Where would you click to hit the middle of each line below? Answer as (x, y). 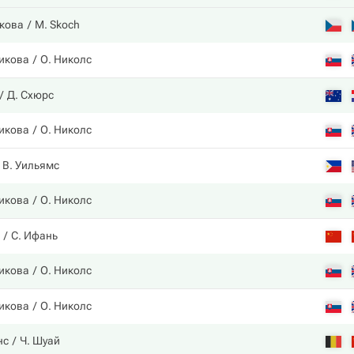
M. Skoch (57, 24)
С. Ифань (34, 235)
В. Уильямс (31, 165)
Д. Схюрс (30, 95)
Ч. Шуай (40, 341)
